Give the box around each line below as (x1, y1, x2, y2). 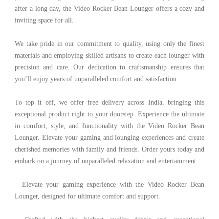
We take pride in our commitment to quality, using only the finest (15, 40, 204, 47)
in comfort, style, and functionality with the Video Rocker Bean (15, 122, 204, 130)
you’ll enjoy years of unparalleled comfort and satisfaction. (15, 75, 178, 83)
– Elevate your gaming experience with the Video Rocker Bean (15, 180, 204, 188)
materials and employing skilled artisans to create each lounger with (15, 51, 204, 59)
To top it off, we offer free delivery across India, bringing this (15, 98, 204, 106)
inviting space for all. (15, 16, 74, 24)
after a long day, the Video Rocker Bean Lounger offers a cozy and (15, 4, 204, 12)
